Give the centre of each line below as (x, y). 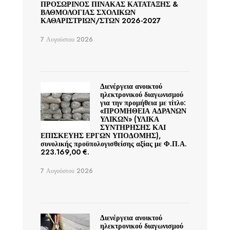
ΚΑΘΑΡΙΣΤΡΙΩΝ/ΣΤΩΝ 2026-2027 (101, 21)
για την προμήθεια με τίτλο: (143, 103)
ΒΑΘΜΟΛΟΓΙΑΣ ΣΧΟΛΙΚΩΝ (88, 12)
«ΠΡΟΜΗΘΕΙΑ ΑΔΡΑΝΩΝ (143, 111)
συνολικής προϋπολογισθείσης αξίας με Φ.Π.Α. (114, 144)
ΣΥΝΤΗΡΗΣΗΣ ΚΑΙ (133, 127)
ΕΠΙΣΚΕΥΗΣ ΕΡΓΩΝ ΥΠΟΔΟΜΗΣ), (101, 136)
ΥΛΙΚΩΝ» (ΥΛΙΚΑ (129, 119)
